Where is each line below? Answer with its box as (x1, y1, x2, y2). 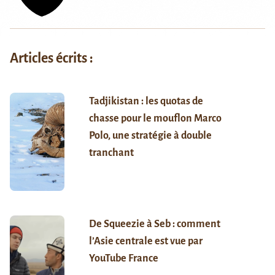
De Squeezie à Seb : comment (88, 218, 220, 230)
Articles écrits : (10, 50, 93, 66)
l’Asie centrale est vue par (88, 235, 203, 247)
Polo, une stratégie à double (88, 130, 212, 141)
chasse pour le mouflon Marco (88, 112, 222, 124)
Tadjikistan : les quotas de (88, 95, 203, 107)
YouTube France (88, 252, 158, 264)
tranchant (88, 147, 134, 158)
